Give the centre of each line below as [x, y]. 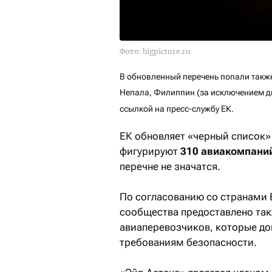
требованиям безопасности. [188, 243]
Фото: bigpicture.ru [155, 52]
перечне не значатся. [170, 167]
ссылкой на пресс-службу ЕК [175, 109]
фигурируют [150, 151]
